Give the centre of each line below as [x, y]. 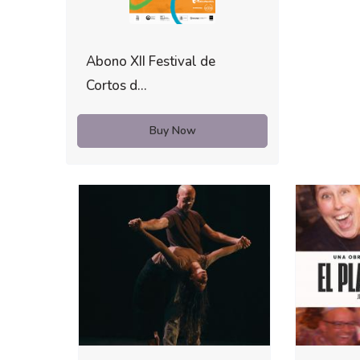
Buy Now [172, 130]
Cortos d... [117, 85]
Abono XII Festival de [151, 61]
